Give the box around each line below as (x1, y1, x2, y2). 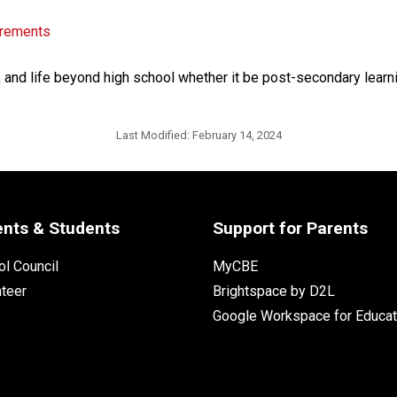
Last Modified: (115, 128, 192, 142)
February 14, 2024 (191, 128, 282, 142)
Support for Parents (212, 217, 368, 238)
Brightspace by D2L (212, 282, 335, 300)
